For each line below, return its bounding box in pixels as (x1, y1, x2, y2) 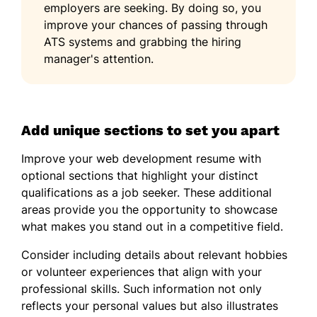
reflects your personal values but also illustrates (21, 298, 278, 313)
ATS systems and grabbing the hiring (44, 34, 241, 49)
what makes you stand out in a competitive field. (21, 219, 283, 234)
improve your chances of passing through (44, 17, 267, 32)
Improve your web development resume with (21, 151, 261, 166)
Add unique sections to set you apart (21, 121, 279, 139)
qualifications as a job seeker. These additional (21, 185, 272, 200)
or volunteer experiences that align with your (21, 264, 262, 279)
